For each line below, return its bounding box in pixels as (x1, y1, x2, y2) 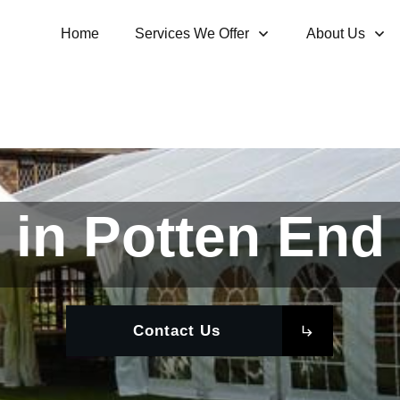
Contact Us (132, 321, 221, 339)
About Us (306, 26, 365, 41)
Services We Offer (135, 26, 249, 41)
